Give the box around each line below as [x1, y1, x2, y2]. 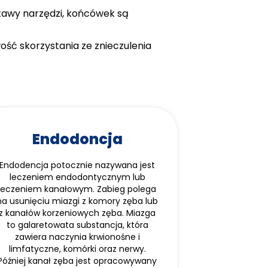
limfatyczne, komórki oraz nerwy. [8, 243, 146, 255]
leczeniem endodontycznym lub [9, 171, 145, 183]
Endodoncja [32, 129, 123, 149]
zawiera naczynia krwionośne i [14, 231, 140, 243]
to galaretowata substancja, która [6, 219, 148, 231]
